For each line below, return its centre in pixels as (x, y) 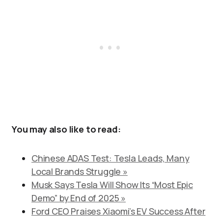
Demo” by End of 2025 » (79, 198)
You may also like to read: (66, 129)
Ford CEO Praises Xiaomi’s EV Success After (119, 211)
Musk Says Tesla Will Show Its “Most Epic (112, 185)
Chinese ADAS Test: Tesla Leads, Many (110, 158)
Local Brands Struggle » (80, 171)
